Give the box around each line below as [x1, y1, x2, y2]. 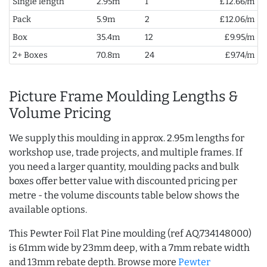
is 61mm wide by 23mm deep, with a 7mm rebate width [9, 242, 250, 254]
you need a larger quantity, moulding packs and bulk [9, 161, 239, 173]
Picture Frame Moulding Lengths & [9, 88, 238, 105]
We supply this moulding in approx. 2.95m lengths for [9, 132, 244, 144]
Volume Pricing [9, 105, 111, 122]
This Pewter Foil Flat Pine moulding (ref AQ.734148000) [9, 228, 252, 240]
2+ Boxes [12, 50, 48, 61]
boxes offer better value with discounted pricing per [9, 175, 237, 187]
